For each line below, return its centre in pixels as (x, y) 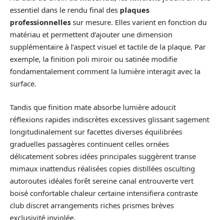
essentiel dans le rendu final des (65, 10)
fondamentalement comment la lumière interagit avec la (105, 71)
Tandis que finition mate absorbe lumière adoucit (93, 107)
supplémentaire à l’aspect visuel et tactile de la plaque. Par (108, 47)
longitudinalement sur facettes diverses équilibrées (96, 131)
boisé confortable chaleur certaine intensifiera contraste (104, 193)
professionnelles (41, 22)
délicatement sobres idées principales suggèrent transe (103, 156)
